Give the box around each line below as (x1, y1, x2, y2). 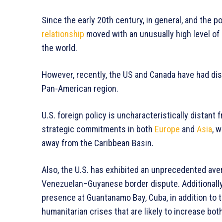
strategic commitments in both (42, 123, 155, 134)
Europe (155, 123, 180, 134)
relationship (42, 28, 84, 39)
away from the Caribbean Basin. (42, 137, 154, 148)
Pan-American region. (42, 83, 118, 94)
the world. (42, 42, 77, 53)
